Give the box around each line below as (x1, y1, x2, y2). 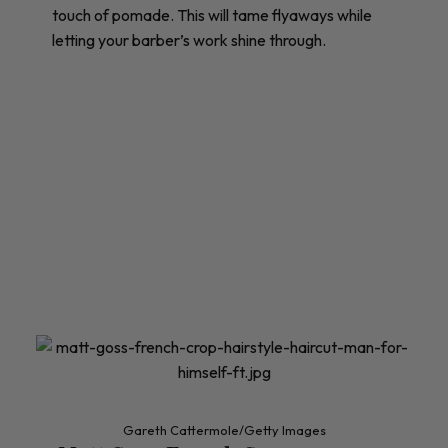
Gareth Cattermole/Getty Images (122, 422, 326, 439)
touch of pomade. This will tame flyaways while (52, 5, 372, 26)
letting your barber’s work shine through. (52, 30, 326, 51)
